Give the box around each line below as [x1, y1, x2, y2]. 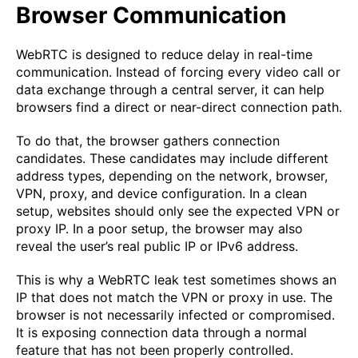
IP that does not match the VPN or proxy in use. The [16, 289, 332, 306]
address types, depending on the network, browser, [16, 168, 328, 185]
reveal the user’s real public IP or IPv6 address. [16, 238, 298, 255]
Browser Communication [16, 2, 286, 30]
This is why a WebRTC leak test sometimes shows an [16, 272, 336, 288]
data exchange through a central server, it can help [16, 82, 324, 98]
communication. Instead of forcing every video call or [16, 64, 340, 81]
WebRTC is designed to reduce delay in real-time [16, 46, 312, 63]
